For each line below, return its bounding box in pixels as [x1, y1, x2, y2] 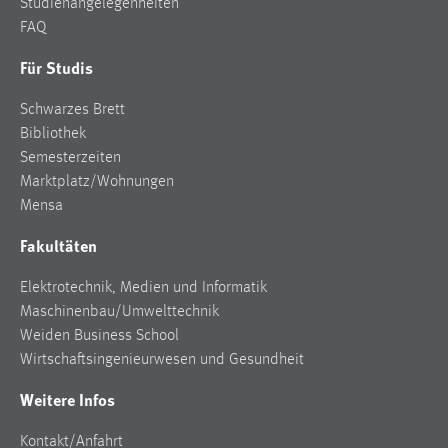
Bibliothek [20, 126, 86, 143]
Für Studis [20, 56, 93, 80]
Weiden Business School [20, 328, 179, 345]
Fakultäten [20, 234, 97, 258]
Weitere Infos [20, 388, 115, 412]
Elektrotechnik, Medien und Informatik [20, 280, 267, 297]
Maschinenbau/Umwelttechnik [20, 304, 219, 321]
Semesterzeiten [20, 150, 121, 167]
